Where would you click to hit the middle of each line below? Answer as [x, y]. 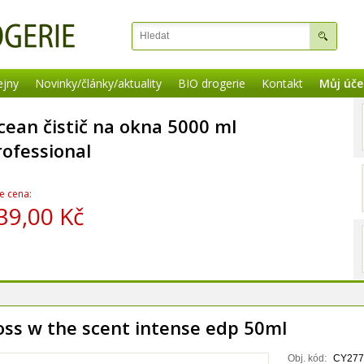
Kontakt [282, 83]
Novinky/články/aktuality [98, 83]
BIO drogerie [212, 83]
